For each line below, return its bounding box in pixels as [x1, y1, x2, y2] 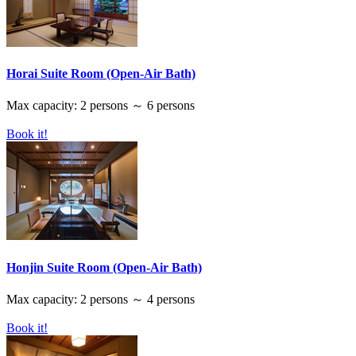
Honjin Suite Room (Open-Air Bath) [6, 260, 202, 274]
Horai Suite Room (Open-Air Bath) [6, 67, 195, 81]
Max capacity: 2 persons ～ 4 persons [6, 292, 195, 306]
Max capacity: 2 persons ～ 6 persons [6, 99, 195, 113]
